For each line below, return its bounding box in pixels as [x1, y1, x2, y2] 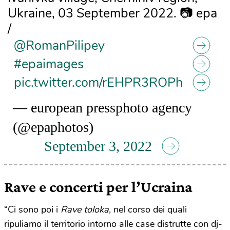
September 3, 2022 [44, 138, 152, 154]
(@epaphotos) [13, 119, 94, 135]
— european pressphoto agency [13, 99, 193, 116]
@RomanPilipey [13, 36, 105, 54]
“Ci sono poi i [4, 203, 61, 216]
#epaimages [13, 55, 84, 73]
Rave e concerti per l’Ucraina [4, 178, 193, 196]
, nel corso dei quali [109, 203, 187, 216]
